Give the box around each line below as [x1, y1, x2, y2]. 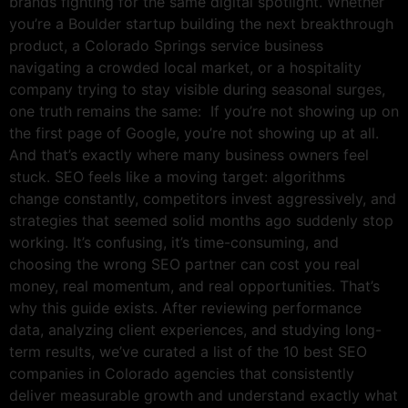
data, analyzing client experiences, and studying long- [9, 321, 382, 340]
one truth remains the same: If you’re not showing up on [9, 102, 399, 121]
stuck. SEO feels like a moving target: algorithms [9, 168, 345, 187]
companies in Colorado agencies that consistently [9, 364, 354, 383]
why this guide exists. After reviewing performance [9, 299, 362, 318]
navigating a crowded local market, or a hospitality [9, 58, 362, 77]
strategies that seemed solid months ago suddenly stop [9, 211, 393, 230]
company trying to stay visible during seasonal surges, [9, 80, 385, 99]
